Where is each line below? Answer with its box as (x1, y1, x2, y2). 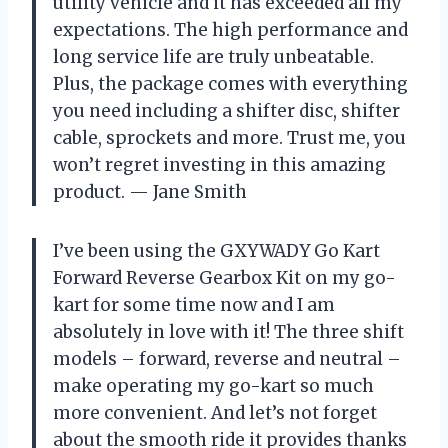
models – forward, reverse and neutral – (53, 347, 401, 370)
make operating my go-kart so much (53, 374, 374, 397)
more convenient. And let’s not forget (53, 401, 377, 424)
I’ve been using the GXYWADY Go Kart (53, 239, 380, 262)
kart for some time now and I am (53, 293, 335, 316)
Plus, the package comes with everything (53, 72, 408, 95)
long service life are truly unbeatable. (53, 45, 374, 68)
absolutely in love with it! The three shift (53, 320, 404, 343)
